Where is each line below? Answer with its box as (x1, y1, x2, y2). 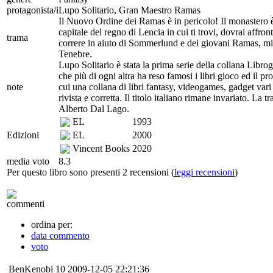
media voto (7, 155, 49, 166)
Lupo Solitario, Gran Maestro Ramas (58, 4, 200, 15)
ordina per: (31, 219, 73, 230)
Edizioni (7, 129, 39, 140)
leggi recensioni (174, 166, 235, 177)
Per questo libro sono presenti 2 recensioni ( (7, 166, 174, 177)
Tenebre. (58, 48, 92, 59)
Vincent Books (73, 143, 130, 154)
